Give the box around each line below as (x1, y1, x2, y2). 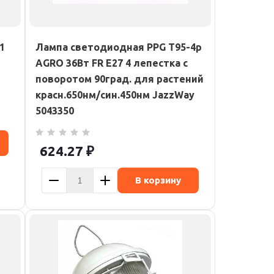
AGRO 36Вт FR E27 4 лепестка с (35, 57, 188, 68)
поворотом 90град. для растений (35, 73, 204, 84)
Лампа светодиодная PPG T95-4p (35, 42, 202, 53)
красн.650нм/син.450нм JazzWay (35, 89, 194, 100)
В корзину (135, 175, 181, 185)
